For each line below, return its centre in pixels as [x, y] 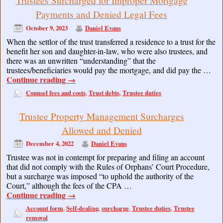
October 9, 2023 [47, 28]
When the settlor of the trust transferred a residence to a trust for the [111, 41]
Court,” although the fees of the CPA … [69, 186]
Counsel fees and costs [56, 92]
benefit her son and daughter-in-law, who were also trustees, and [107, 51]
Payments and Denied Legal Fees [102, 14]
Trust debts [104, 92]
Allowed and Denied [102, 130]
